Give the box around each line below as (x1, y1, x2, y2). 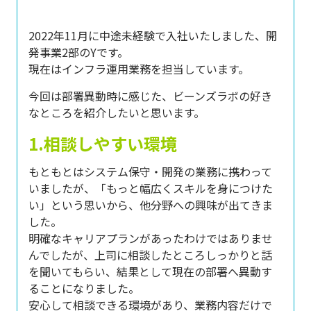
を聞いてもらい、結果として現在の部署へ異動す (28, 263, 272, 280)
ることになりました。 (28, 280, 140, 296)
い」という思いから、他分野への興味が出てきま (28, 196, 273, 213)
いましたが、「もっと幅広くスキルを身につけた (28, 180, 273, 196)
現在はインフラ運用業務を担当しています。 (28, 60, 249, 77)
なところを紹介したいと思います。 (28, 104, 205, 121)
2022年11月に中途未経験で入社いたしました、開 (28, 27, 277, 44)
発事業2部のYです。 (28, 44, 128, 60)
